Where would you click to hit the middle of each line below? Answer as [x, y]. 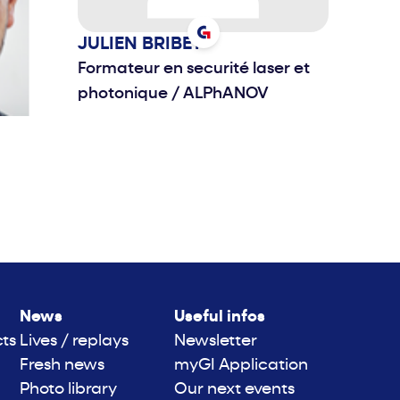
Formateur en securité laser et [194, 70]
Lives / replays [75, 342]
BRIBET [172, 45]
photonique [125, 95]
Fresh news [62, 366]
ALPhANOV [224, 95]
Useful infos [220, 318]
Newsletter [216, 342]
